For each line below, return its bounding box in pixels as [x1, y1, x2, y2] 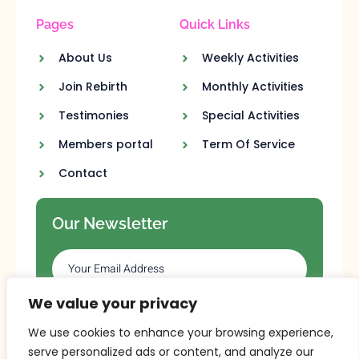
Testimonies [58, 107, 129, 124]
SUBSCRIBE [139, 308, 220, 325]
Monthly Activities [201, 79, 304, 95]
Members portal [58, 136, 153, 153]
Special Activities [201, 107, 300, 124]
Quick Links [179, 17, 250, 33]
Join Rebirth [58, 79, 127, 95]
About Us [58, 50, 112, 67]
